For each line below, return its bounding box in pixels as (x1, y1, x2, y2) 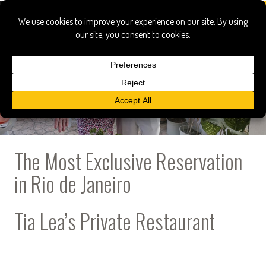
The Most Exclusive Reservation (14, 145, 242, 176)
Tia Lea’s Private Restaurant (14, 205, 215, 236)
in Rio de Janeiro (14, 168, 131, 199)
